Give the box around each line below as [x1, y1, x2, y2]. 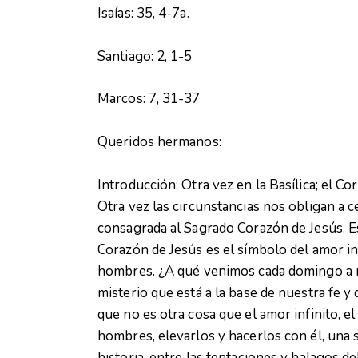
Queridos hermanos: [97, 133, 221, 152]
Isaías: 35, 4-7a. [97, 3, 189, 22]
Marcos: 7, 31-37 [97, 89, 201, 109]
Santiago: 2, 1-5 [97, 46, 193, 66]
